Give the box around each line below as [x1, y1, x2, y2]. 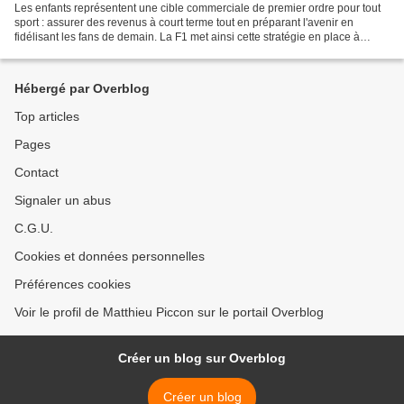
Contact [14, 165, 59, 179]
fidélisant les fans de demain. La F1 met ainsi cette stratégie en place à [14, 30, 360, 43]
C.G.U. [14, 221, 53, 235]
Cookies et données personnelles [14, 249, 205, 263]
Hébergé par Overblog [14, 81, 150, 96]
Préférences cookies [14, 277, 131, 291]
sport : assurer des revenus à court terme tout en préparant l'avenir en [14, 15, 353, 29]
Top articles [14, 109, 79, 124]
